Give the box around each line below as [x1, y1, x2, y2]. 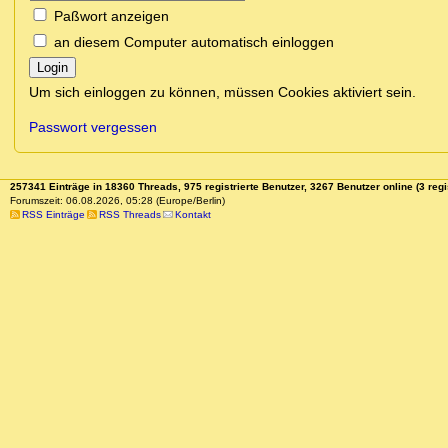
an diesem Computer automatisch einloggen [54, 34, 334, 51]
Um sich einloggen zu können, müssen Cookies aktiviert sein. [29, 84, 416, 101]
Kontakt [174, 209, 211, 221]
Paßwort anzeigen [54, 8, 169, 25]
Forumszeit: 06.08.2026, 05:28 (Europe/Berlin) [9, 195, 225, 207]
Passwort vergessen [29, 119, 157, 136]
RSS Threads [98, 209, 161, 221]
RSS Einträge [21, 209, 85, 221]
